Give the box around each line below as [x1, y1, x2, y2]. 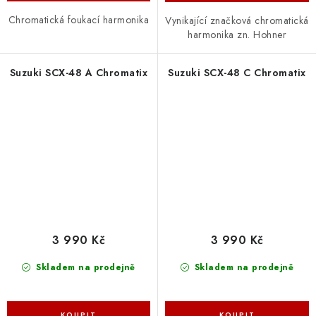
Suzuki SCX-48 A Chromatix [9, 65, 148, 80]
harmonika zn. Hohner [188, 27, 286, 42]
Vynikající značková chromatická [165, 13, 309, 28]
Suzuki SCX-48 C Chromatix [168, 65, 306, 80]
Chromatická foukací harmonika [8, 13, 150, 28]
